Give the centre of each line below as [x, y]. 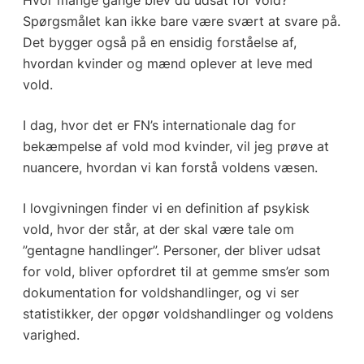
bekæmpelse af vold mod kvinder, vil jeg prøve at [175, 146]
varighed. [51, 334]
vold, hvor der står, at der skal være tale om [158, 229]
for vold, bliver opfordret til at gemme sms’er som [176, 271]
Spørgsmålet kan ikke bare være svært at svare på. [181, 21]
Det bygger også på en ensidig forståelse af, [159, 42]
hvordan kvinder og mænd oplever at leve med [167, 63]
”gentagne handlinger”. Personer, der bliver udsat [171, 250]
